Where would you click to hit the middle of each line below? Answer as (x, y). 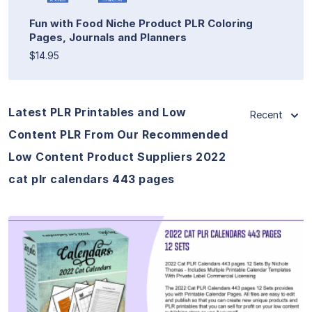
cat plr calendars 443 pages (92, 179)
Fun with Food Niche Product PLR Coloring (141, 23)
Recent (266, 114)
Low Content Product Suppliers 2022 (117, 156)
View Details (156, 277)
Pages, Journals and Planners (108, 37)
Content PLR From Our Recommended (118, 134)
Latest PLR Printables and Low (97, 112)
